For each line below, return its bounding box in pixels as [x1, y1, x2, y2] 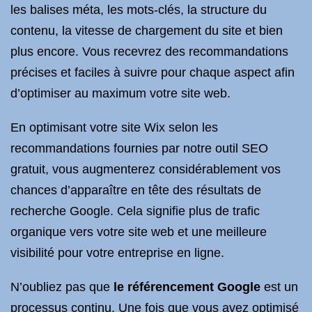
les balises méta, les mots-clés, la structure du [10, 3, 267, 17]
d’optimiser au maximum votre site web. [10, 86, 231, 100]
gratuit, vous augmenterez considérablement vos [10, 162, 281, 176]
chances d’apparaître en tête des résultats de [10, 183, 261, 197]
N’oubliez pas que [10, 280, 114, 294]
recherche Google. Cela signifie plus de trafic [10, 204, 260, 218]
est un [260, 280, 298, 294]
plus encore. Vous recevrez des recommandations [10, 45, 288, 58]
